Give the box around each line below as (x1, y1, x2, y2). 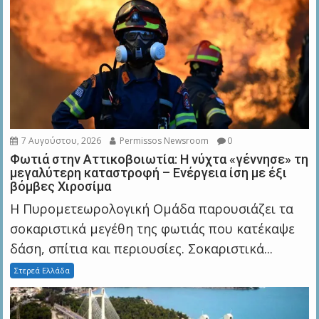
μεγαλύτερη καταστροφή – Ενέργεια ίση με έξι (10, 165, 288, 181)
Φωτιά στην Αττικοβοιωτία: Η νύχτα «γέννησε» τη (10, 152, 309, 167)
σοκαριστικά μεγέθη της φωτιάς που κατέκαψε (10, 220, 296, 238)
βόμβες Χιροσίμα (10, 179, 112, 194)
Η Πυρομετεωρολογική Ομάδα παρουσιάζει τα (10, 200, 294, 218)
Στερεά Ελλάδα (14, 265, 70, 276)
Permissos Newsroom (117, 135, 209, 147)
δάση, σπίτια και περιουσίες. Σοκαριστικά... (10, 240, 273, 258)
